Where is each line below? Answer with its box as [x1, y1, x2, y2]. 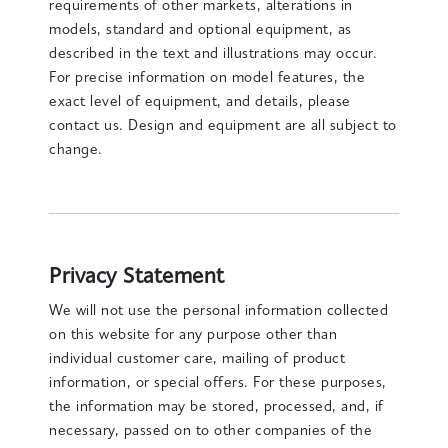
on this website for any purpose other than [49, 328, 338, 343]
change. [49, 143, 103, 158]
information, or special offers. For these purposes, [49, 376, 387, 391]
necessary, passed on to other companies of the [49, 424, 373, 439]
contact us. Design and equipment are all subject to [49, 119, 397, 134]
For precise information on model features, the [49, 71, 366, 86]
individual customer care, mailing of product [49, 352, 346, 367]
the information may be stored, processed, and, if [49, 400, 384, 415]
